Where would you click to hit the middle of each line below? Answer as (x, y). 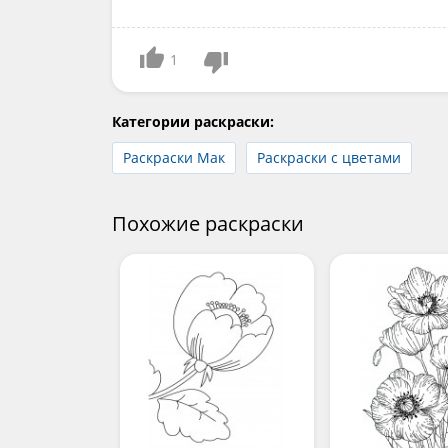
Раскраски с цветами (329, 158)
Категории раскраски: (193, 122)
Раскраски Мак (174, 158)
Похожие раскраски (208, 224)
